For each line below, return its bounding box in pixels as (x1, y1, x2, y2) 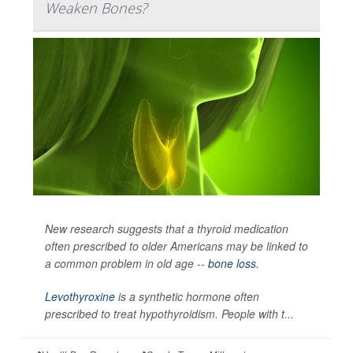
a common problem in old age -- (45, 255, 208, 271)
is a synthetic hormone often (115, 288, 259, 304)
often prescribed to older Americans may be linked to (45, 237, 308, 254)
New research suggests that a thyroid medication (45, 220, 288, 236)
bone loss (208, 255, 256, 271)
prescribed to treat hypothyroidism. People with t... (45, 305, 294, 321)
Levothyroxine (45, 288, 115, 304)
